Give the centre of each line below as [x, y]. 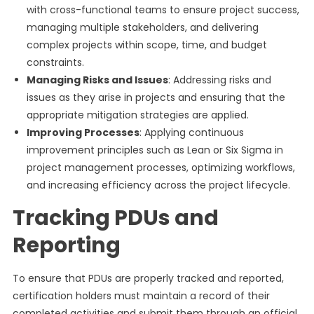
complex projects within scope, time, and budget [146, 45]
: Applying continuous [191, 132]
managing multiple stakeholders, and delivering [142, 27]
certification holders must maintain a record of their [141, 296]
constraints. [55, 62]
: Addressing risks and [219, 80]
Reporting [66, 245]
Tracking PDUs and [115, 218]
